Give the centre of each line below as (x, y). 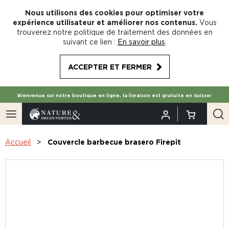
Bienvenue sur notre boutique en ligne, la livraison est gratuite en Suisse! (114, 96)
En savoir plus (141, 42)
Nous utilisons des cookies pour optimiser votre (114, 13)
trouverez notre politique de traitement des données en (114, 32)
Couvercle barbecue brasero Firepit (114, 142)
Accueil (18, 142)
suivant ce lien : (89, 42)
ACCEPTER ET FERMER (110, 67)
